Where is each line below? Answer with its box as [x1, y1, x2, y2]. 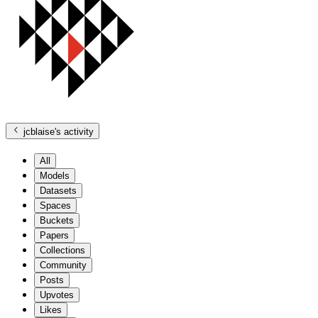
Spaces [40, 199, 71, 211]
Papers [40, 229, 69, 241]
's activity [55, 126, 94, 137]
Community [40, 259, 87, 270]
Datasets [40, 185, 77, 196]
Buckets [40, 214, 74, 226]
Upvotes [40, 289, 74, 300]
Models [40, 170, 70, 181]
